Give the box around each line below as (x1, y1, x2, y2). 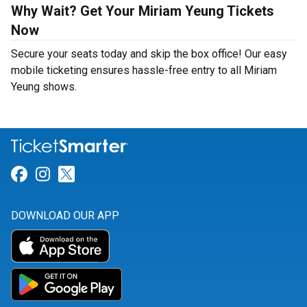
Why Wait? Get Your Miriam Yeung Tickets (11, 3, 274, 20)
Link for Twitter (74, 164, 186, 184)
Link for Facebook (27, 164, 159, 184)
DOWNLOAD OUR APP (11, 209, 119, 223)
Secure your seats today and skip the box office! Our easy (11, 47, 287, 61)
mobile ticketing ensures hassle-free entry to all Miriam (11, 64, 277, 77)
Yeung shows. (11, 80, 77, 94)
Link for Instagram (49, 164, 186, 184)
